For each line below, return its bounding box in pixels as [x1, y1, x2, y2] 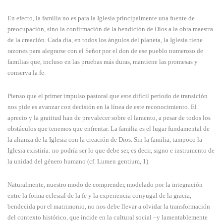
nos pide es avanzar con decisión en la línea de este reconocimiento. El [7, 103, 197, 111]
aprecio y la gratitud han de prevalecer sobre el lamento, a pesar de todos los [7, 114, 211, 122]
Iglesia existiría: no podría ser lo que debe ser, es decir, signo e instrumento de [7, 147, 215, 155]
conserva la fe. [7, 69, 46, 77]
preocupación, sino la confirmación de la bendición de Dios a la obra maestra [7, 25, 213, 33]
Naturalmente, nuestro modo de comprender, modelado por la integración [7, 181, 203, 189]
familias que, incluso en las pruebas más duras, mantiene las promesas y [7, 58, 198, 66]
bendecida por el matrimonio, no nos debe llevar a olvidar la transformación [7, 203, 210, 211]
